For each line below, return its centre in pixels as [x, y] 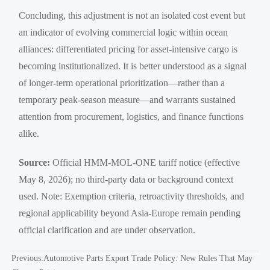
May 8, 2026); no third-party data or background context [126, 179]
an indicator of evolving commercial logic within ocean [124, 32]
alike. [29, 133]
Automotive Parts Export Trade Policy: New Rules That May [148, 258]
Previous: [27, 258]
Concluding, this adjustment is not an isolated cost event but [132, 15]
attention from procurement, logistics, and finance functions [131, 116]
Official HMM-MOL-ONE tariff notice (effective [145, 162]
